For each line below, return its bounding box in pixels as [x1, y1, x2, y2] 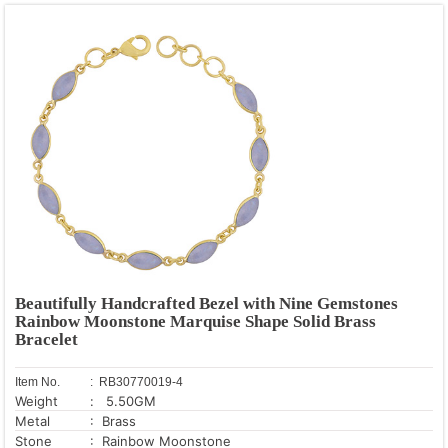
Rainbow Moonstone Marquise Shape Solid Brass [15, 311, 376, 331]
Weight [15, 392, 58, 409]
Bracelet [15, 329, 78, 349]
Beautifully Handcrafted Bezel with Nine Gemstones [15, 293, 398, 313]
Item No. [15, 374, 60, 389]
